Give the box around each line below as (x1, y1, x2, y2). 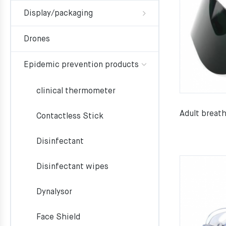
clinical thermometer (36, 87, 116, 95)
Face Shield (36, 213, 80, 221)
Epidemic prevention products (24, 61, 139, 69)
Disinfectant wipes (36, 163, 108, 171)
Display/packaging (24, 10, 93, 18)
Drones (24, 35, 50, 43)
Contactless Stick (36, 112, 103, 121)
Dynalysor (36, 188, 72, 196)
